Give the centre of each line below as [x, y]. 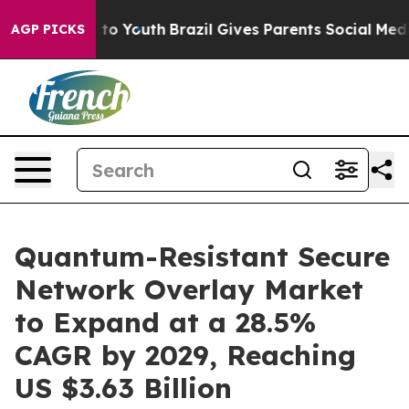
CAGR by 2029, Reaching [185, 355]
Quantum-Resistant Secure [202, 257]
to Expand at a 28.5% [165, 322]
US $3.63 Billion [123, 388]
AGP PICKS [48, 29]
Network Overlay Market [189, 289]
